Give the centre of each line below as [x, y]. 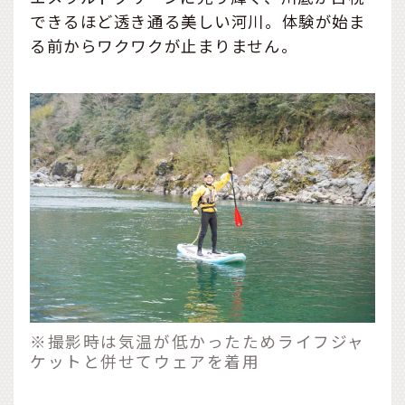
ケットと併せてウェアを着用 [145, 362]
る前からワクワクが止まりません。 [164, 45]
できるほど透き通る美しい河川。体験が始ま [198, 21]
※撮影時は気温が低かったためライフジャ [198, 342]
